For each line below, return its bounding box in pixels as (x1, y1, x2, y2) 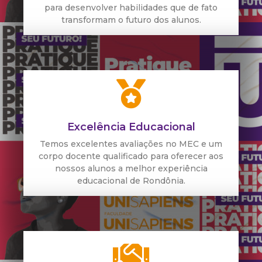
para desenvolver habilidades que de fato (44, 2, 218, 13)
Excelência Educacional (67, 120, 195, 133)
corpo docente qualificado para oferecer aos (39, 150, 223, 161)
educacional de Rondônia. (77, 175, 185, 186)
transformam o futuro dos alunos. (61, 14, 201, 25)
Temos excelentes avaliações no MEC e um (40, 138, 222, 149)
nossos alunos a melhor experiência (54, 163, 208, 174)
